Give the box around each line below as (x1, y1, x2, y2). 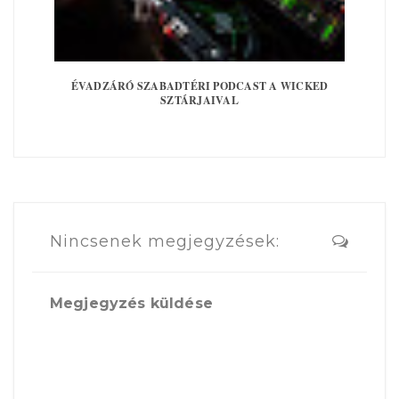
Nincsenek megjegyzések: (50, 232, 280, 252)
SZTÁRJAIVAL (160, 93, 239, 109)
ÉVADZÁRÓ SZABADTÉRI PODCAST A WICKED (70, 78, 329, 94)
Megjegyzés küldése (50, 294, 213, 312)
